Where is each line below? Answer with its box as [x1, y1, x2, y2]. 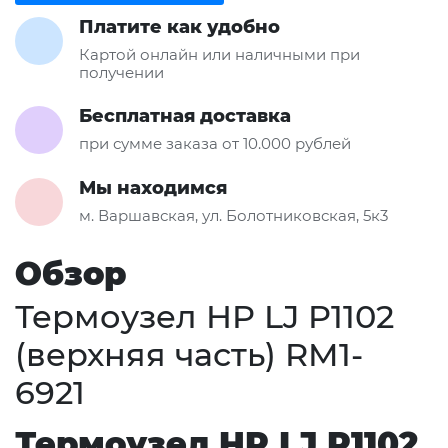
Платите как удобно [79, 15, 280, 38]
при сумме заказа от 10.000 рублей [79, 133, 351, 153]
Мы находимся [79, 176, 227, 199]
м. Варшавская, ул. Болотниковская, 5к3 [79, 205, 388, 225]
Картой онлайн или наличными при [79, 44, 360, 64]
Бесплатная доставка [79, 104, 291, 127]
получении [79, 62, 164, 82]
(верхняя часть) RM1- [15, 334, 363, 374]
